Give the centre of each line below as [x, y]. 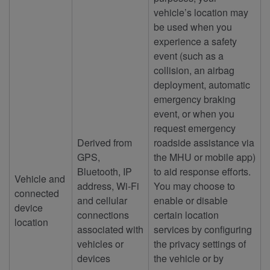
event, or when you [194, 113]
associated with [110, 229]
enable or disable [191, 200]
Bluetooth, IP [105, 171]
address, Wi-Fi [108, 186]
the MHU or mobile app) [205, 157]
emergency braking [195, 99]
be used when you [193, 27]
